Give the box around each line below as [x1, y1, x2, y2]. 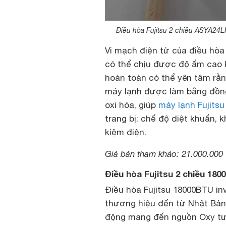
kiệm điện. [105, 127, 146, 138]
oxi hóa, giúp [105, 100, 158, 110]
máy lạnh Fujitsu [158, 100, 224, 110]
